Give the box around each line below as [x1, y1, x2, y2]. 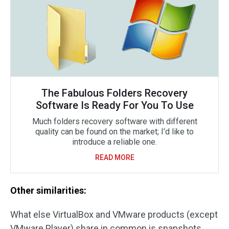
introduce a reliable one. [72, 136, 157, 147]
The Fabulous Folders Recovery [41, 86, 188, 99]
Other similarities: [10, 185, 86, 196]
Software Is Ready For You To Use [35, 99, 194, 111]
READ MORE [95, 153, 134, 162]
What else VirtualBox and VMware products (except [10, 209, 218, 220]
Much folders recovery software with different [32, 116, 197, 126]
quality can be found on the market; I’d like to [35, 126, 194, 136]
